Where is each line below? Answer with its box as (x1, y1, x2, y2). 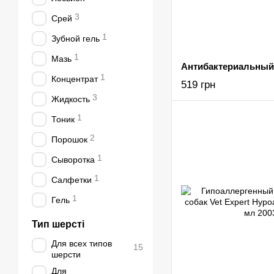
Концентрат (51, 74, 98, 84)
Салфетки (51, 175, 92, 185)
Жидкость (51, 94, 90, 104)
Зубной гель (51, 34, 100, 43)
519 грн (181, 79, 215, 91)
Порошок (51, 135, 87, 144)
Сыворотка (51, 155, 95, 165)
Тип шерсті (32, 219, 84, 229)
